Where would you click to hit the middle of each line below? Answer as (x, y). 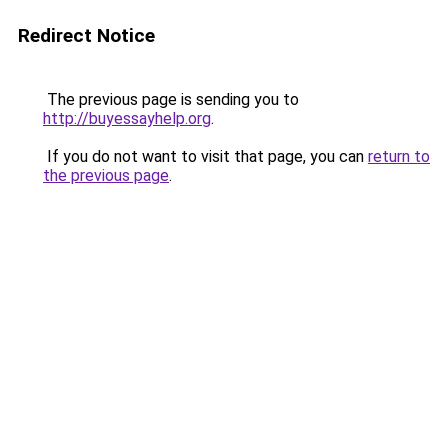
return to (399, 156)
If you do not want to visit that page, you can (205, 156)
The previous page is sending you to (171, 99)
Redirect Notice (86, 35)
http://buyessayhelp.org (127, 118)
